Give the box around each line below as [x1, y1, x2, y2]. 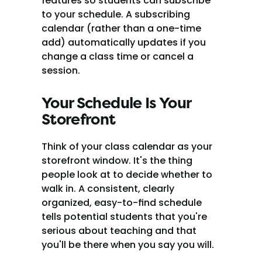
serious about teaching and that [42, 224, 196, 237]
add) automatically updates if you [42, 36, 206, 49]
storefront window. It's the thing [42, 154, 192, 167]
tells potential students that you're [42, 210, 207, 223]
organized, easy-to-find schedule [42, 196, 202, 209]
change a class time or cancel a [42, 50, 194, 63]
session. [42, 64, 80, 77]
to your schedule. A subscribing [42, 8, 190, 21]
